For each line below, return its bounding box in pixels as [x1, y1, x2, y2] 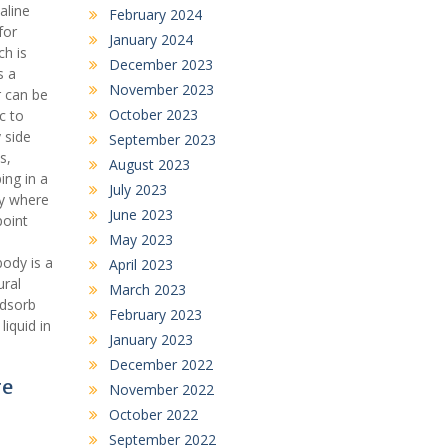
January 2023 [108, 329, 193, 349]
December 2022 [108, 354, 213, 374]
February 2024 [108, 4, 202, 24]
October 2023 [108, 104, 198, 124]
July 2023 [108, 179, 167, 199]
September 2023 [108, 129, 216, 149]
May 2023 [108, 229, 173, 249]
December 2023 [108, 54, 213, 74]
